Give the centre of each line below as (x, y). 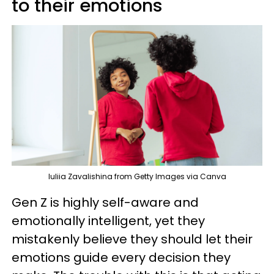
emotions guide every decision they (121, 258)
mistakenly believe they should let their (132, 239)
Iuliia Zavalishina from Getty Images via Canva (137, 177)
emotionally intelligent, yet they (108, 221)
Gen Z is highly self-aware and (105, 203)
